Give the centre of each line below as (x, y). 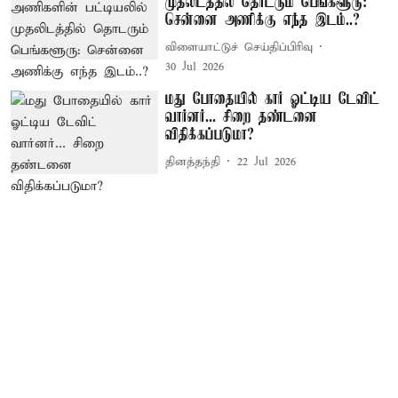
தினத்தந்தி (193, 162)
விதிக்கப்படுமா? (210, 135)
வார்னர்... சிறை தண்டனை (242, 118)
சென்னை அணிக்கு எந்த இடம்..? (263, 21)
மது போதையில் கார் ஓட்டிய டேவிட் (273, 100)
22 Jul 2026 (267, 162)
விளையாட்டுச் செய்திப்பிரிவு (239, 47)
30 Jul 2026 (195, 68)
